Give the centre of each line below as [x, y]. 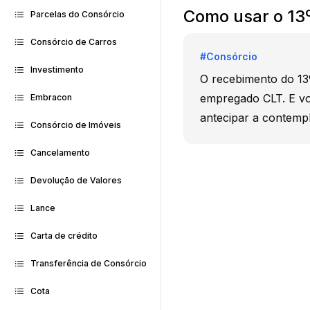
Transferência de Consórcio [89, 263]
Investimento [57, 70]
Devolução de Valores [76, 180]
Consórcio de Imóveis [76, 125]
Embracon [51, 97]
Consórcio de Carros [74, 42]
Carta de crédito [64, 236]
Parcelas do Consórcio [77, 14]
